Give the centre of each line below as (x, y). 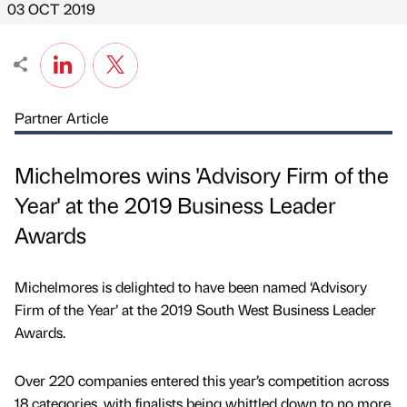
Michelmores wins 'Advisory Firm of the (202, 175)
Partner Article (61, 118)
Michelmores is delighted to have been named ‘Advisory (191, 287)
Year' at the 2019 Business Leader (175, 205)
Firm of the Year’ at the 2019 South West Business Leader (195, 310)
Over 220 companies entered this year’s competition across (202, 381)
